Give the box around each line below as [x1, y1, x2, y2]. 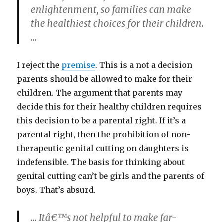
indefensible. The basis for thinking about [17, 157, 185, 167]
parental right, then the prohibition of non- [17, 129, 191, 139]
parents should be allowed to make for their [17, 74, 193, 84]
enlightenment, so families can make [31, 3, 192, 15]
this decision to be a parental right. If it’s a [17, 115, 186, 125]
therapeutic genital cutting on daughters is [17, 143, 189, 153]
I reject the [17, 60, 62, 70]
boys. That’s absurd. [17, 185, 96, 195]
